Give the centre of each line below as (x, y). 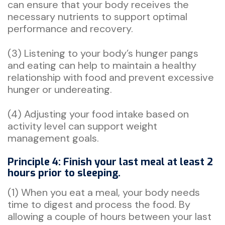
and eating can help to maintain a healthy (102, 65)
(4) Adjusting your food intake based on (98, 114)
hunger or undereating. (60, 89)
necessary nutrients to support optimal (97, 16)
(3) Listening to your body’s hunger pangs (103, 53)
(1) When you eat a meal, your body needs (104, 192)
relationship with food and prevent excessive (111, 77)
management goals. (54, 138)
